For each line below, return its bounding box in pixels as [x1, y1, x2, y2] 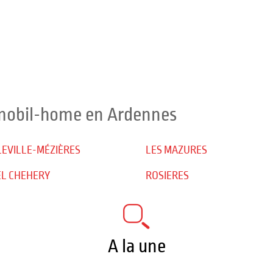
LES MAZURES [146, 144, 207, 156]
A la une [107, 236, 166, 256]
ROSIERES [146, 170, 189, 182]
